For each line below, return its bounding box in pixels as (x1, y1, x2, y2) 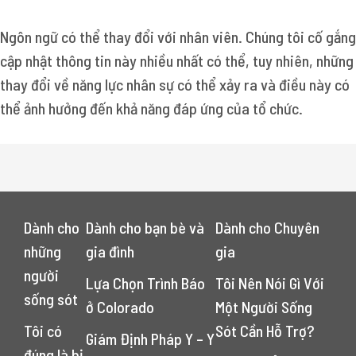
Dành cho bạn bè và (85, 218, 204, 237)
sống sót (24, 289, 78, 308)
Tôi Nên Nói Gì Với (215, 273, 325, 292)
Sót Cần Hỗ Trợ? (215, 321, 315, 340)
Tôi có (24, 321, 62, 340)
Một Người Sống (215, 297, 313, 316)
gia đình (85, 242, 134, 261)
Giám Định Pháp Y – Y (85, 329, 215, 348)
